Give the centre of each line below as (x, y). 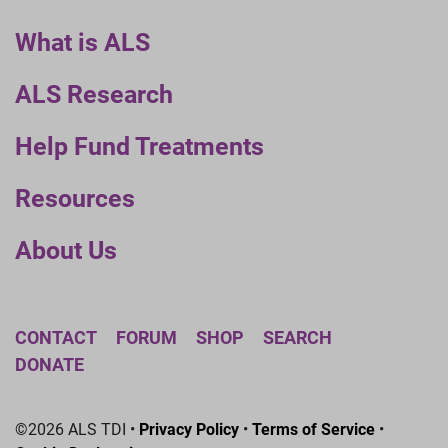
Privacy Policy (189, 429)
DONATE (49, 364)
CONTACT (56, 337)
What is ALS (82, 42)
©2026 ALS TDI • (77, 429)
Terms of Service (313, 429)
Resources (75, 198)
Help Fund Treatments (139, 146)
